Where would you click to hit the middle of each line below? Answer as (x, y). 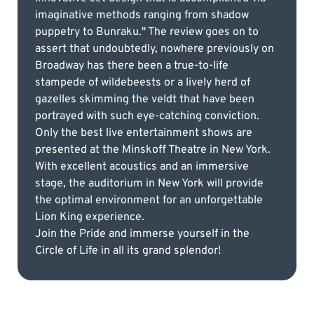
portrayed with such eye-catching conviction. (147, 116)
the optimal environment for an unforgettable (149, 200)
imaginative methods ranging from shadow (142, 15)
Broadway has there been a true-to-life (132, 66)
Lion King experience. (90, 217)
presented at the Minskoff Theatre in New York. (153, 150)
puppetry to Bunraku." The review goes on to (147, 32)
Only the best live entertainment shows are (144, 133)
